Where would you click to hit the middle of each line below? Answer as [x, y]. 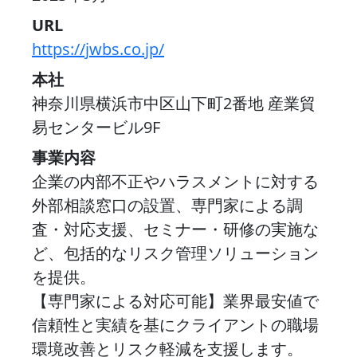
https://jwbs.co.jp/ [98, 49]
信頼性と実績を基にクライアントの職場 [175, 324]
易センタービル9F [96, 127]
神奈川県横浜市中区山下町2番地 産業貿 [174, 103]
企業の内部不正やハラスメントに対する [175, 181]
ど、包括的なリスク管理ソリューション [175, 253]
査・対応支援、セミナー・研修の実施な [175, 229]
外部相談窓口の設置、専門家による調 [167, 205]
